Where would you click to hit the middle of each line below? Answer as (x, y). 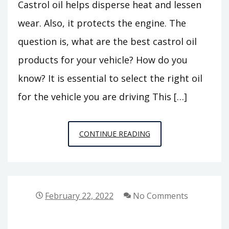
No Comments (160, 196)
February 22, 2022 (79, 196)
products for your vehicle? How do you (103, 60)
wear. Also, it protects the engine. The (102, 23)
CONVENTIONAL (178, 162)
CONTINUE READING (114, 133)
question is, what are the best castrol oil (107, 41)
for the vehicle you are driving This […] (102, 96)
